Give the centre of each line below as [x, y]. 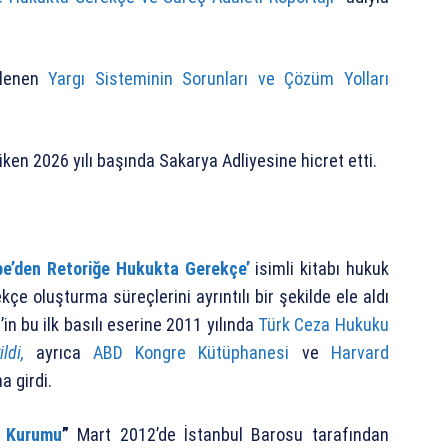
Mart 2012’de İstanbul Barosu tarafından [233, 434]
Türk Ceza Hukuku [323, 324]
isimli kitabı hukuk [319, 268]
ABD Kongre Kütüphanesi [191, 352]
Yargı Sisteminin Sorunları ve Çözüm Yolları [218, 78]
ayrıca [58, 352]
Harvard [359, 352]
